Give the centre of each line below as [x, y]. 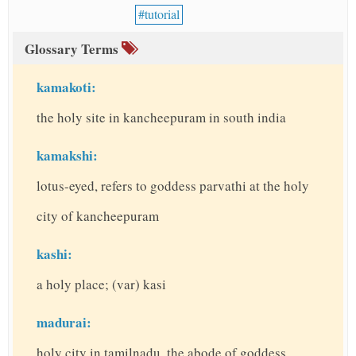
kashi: [54, 254]
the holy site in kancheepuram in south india [161, 118]
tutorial [162, 14]
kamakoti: [66, 87]
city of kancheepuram [98, 216]
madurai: [64, 323]
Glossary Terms [73, 49]
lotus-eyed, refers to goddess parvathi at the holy [173, 186]
